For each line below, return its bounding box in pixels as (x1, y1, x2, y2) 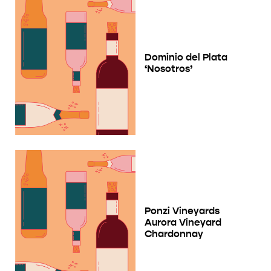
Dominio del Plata (145, 51, 227, 63)
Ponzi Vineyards (145, 205, 220, 217)
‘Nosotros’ (145, 62, 192, 74)
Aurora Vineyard (145, 217, 221, 229)
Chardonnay (145, 228, 203, 240)
